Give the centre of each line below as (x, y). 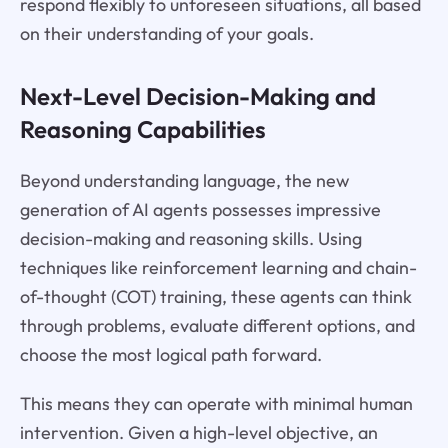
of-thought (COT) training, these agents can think (215, 296)
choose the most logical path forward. (170, 354)
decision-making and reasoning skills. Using (190, 238)
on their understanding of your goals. (166, 34)
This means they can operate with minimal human (216, 403)
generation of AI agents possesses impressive (200, 209)
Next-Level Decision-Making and (197, 95)
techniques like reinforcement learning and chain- (218, 267)
